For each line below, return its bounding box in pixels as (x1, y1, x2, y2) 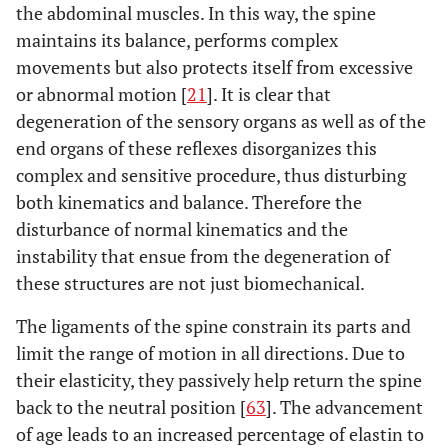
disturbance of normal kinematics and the (16, 216, 348, 241)
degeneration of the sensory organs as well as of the (16, 108, 426, 133)
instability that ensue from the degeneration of (16, 243, 390, 268)
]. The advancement (266, 394, 423, 419)
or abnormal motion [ (16, 81, 187, 106)
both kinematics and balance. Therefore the (16, 189, 362, 214)
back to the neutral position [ (16, 394, 246, 419)
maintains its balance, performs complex (16, 27, 338, 52)
